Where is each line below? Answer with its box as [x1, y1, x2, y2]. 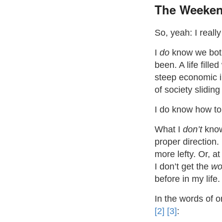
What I [155, 124, 183, 134]
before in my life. [155, 174, 220, 184]
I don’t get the [155, 162, 211, 171]
